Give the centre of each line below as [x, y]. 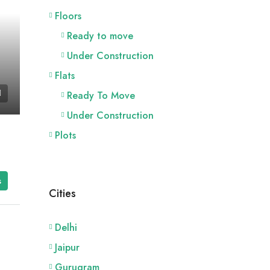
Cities [62, 193]
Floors [68, 16]
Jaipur [67, 247]
